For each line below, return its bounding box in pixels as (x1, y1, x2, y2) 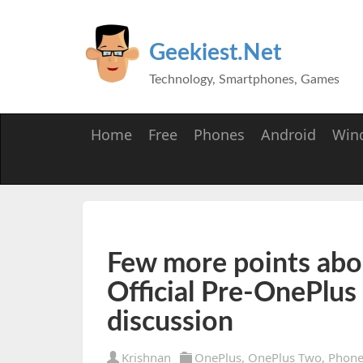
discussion (107, 309, 233, 336)
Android (261, 125, 316, 144)
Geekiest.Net (149, 41, 281, 64)
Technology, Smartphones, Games (149, 73, 340, 86)
